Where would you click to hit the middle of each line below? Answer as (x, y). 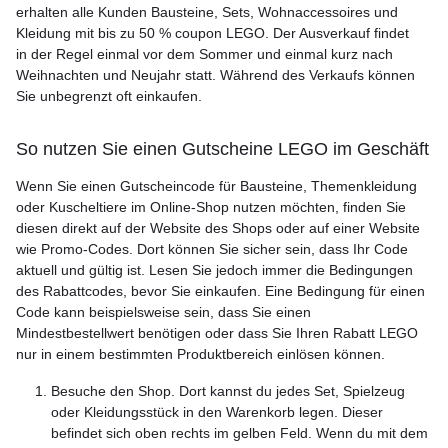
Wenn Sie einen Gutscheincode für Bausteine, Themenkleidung (216, 186)
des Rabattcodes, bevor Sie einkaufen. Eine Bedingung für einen (220, 291)
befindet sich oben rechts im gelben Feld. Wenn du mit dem (239, 433)
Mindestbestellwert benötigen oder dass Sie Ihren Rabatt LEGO (217, 333)
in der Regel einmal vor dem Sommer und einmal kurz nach (204, 54)
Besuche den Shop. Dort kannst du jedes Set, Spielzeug (228, 391)
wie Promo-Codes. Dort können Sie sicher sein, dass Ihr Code (212, 249)
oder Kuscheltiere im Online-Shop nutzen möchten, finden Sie (211, 207)
